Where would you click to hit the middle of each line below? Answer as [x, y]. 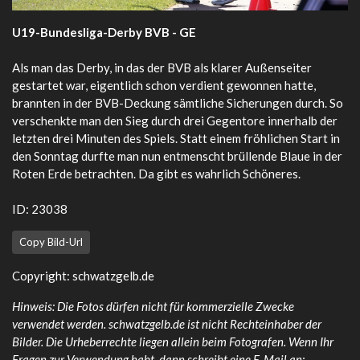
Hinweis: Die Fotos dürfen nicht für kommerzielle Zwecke [153, 306]
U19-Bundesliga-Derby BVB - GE [104, 32]
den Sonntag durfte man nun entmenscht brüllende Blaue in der [177, 155]
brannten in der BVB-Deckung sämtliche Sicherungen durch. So [178, 102]
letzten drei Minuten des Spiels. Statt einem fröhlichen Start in [176, 138]
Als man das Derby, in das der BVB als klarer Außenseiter [162, 67]
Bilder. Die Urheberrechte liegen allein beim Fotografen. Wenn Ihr [173, 341]
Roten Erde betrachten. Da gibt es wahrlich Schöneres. [156, 173]
